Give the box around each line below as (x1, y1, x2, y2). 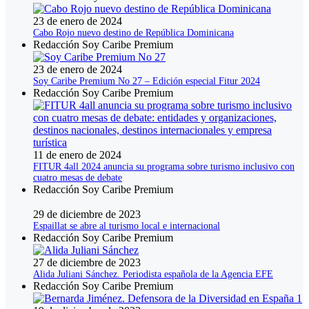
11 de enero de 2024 (33, 149, 121, 161)
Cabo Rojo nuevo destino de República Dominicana (33, 28, 234, 39)
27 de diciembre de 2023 (33, 257, 141, 269)
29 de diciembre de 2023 (33, 208, 141, 221)
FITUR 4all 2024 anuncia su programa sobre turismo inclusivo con (33, 161, 295, 172)
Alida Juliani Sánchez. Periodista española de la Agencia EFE (33, 269, 273, 280)
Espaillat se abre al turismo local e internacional (33, 221, 220, 232)
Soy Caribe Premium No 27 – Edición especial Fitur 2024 (33, 76, 260, 87)
